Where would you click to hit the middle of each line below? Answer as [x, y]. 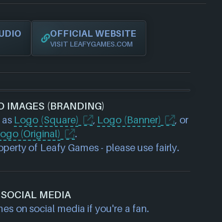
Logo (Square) [46, 120]
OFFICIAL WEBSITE [93, 33]
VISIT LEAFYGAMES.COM [91, 44]
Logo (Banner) [129, 120]
